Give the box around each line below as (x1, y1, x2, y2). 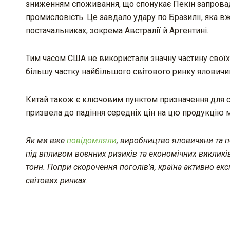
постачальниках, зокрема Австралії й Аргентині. (26, 25, 208, 35)
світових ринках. (26, 175, 88, 185)
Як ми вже (26, 135, 67, 145)
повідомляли (67, 135, 117, 145)
